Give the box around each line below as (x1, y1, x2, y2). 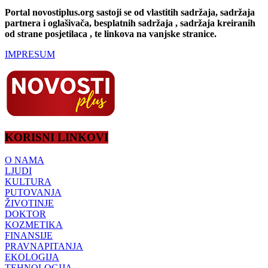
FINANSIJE (5, 230, 53, 241)
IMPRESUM (5, 48, 55, 59)
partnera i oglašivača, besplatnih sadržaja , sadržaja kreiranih (5, 17, 255, 28)
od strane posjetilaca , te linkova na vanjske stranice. (5, 28, 217, 39)
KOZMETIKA (5, 220, 63, 230)
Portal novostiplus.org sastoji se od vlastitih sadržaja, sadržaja (5, 7, 255, 17)
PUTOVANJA (5, 187, 62, 198)
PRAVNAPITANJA (5, 241, 83, 252)
